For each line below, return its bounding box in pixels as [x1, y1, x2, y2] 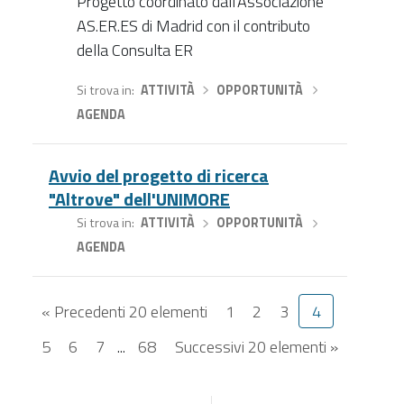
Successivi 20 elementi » [175, 334, 339, 359]
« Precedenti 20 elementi [41, 298, 207, 324]
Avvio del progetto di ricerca [49, 161, 269, 190]
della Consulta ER [76, 37, 193, 62]
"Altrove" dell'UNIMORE [49, 185, 230, 214]
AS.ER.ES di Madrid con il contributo [76, 13, 310, 38]
